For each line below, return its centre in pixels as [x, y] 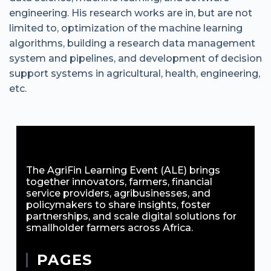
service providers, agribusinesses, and [118, 193]
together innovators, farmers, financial [119, 182]
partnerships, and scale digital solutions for [131, 216]
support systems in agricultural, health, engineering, [135, 73]
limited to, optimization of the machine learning [126, 28]
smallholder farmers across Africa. [109, 228]
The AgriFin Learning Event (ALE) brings [123, 170]
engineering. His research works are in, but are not [131, 13]
